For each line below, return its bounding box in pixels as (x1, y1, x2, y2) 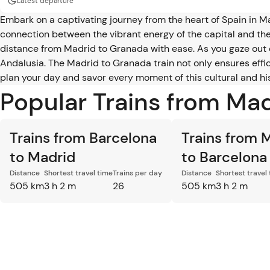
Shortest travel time (44, 168, 113, 178)
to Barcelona (181, 148, 267, 166)
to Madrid (10, 148, 75, 166)
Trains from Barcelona (10, 128, 157, 147)
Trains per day (113, 168, 162, 178)
